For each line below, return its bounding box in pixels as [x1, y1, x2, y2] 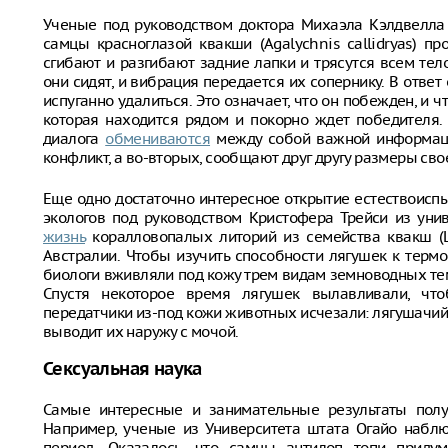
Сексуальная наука [43, 360, 202, 380]
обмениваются [105, 129, 211, 148]
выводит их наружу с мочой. [43, 322, 239, 341]
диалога [43, 129, 106, 148]
